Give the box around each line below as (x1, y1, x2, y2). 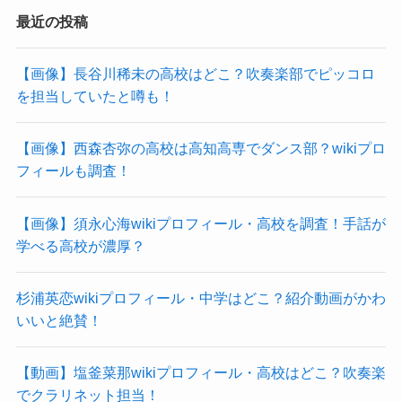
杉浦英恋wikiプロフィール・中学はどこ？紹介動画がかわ (15, 289, 386, 306)
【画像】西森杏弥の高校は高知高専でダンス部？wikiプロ (15, 140, 386, 157)
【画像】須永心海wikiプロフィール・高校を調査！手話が (15, 214, 386, 232)
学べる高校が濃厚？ (15, 237, 145, 254)
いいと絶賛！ (15, 311, 102, 328)
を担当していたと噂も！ (15, 88, 174, 105)
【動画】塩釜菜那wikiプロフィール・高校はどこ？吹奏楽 (15, 364, 386, 381)
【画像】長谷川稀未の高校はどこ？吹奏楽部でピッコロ (15, 66, 375, 83)
